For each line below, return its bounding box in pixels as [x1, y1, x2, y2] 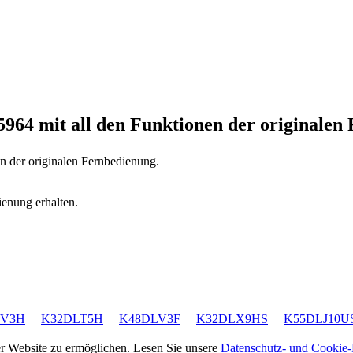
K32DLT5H [41, 311, 103, 325]
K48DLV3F [119, 311, 180, 325]
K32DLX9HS [196, 311, 268, 325]
